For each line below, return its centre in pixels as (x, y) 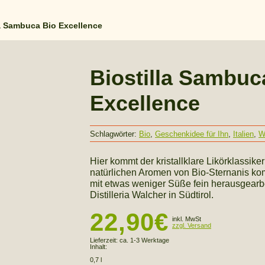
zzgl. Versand (192, 225)
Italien (243, 134)
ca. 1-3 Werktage (144, 240)
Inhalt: (98, 247)
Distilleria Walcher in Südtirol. (152, 195)
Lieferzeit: (105, 240)
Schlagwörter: (114, 134)
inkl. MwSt (187, 219)
